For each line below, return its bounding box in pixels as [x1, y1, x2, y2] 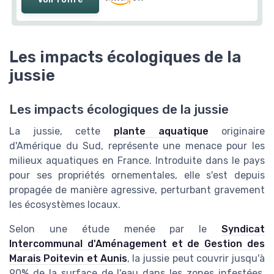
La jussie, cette [9, 125, 114, 138]
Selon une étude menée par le [9, 223, 221, 235]
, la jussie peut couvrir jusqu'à [127, 253, 265, 265]
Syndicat [221, 223, 265, 235]
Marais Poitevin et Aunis [9, 253, 127, 265]
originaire [208, 125, 265, 138]
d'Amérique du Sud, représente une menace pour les [9, 140, 265, 152]
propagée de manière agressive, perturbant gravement [9, 184, 265, 196]
